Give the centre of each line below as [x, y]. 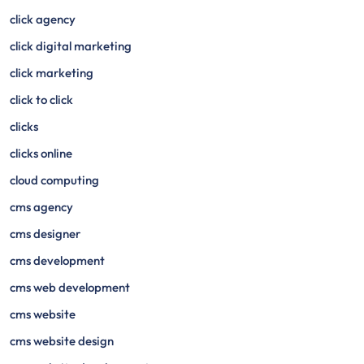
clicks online [41, 153]
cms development [57, 260]
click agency [43, 19]
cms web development [70, 287]
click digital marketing [71, 46]
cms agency [41, 207]
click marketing [52, 73]
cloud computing [54, 180]
